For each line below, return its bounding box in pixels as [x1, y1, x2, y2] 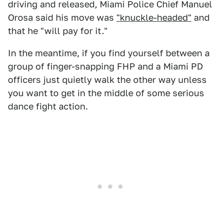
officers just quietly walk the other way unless [8, 74, 207, 85]
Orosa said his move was [8, 12, 116, 23]
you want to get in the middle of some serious [8, 88, 204, 98]
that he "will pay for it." [8, 26, 108, 36]
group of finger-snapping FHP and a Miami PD [8, 61, 203, 72]
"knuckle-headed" [116, 12, 191, 23]
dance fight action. [8, 101, 88, 111]
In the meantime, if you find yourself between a [8, 48, 210, 58]
